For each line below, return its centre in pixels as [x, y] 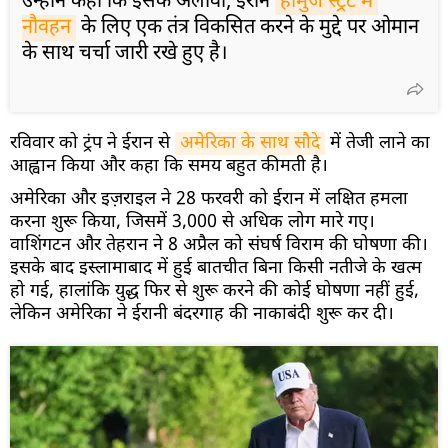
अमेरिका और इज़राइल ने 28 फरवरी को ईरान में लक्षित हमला [209, 199]
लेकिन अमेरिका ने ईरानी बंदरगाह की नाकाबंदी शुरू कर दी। [202, 314]
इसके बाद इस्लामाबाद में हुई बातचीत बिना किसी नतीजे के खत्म [216, 268]
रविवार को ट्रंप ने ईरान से [92, 143]
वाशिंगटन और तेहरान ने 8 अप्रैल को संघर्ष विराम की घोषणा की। [219, 245]
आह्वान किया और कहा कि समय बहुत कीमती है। [169, 166]
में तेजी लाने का [377, 143]
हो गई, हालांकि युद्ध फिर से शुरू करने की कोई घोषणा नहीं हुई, [214, 291]
